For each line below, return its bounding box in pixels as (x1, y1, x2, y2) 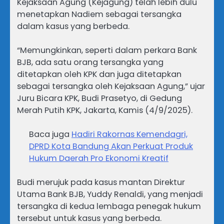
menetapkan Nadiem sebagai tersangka (17, 8, 181, 20)
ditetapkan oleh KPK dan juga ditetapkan (17, 68, 181, 80)
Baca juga (29, 128, 71, 140)
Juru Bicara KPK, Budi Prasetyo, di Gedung (17, 92, 182, 104)
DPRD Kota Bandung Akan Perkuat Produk (29, 140, 193, 152)
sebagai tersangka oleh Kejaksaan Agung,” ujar (17, 80, 205, 92)
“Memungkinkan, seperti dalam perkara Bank (17, 44, 197, 56)
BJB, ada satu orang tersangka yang (17, 56, 163, 68)
